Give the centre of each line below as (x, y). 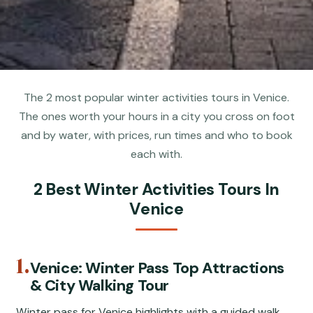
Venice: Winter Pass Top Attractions (157, 268)
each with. (156, 154)
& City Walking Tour (100, 285)
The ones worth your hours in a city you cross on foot (156, 117)
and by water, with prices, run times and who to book (156, 136)
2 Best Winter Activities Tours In (156, 189)
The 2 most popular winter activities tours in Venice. (156, 98)
